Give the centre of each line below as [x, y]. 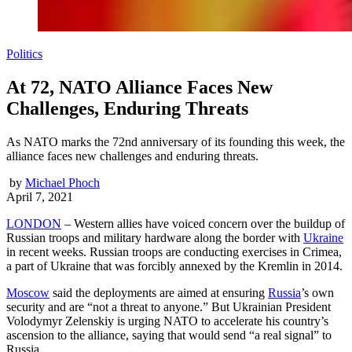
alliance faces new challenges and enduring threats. [132, 156]
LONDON [34, 223]
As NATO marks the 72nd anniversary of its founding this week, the [176, 141]
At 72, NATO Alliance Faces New [139, 87]
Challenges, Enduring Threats [127, 108]
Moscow [28, 292]
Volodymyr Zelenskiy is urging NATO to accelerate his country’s [167, 321]
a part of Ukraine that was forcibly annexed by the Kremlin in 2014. [176, 266]
